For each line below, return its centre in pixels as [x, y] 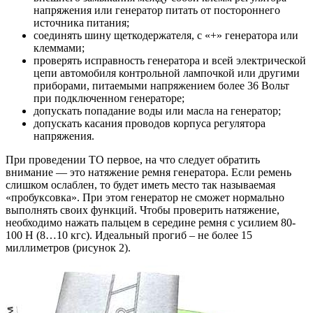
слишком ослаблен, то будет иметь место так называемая [140, 185]
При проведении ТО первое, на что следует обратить [133, 160]
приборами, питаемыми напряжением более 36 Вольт [161, 86]
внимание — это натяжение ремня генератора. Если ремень [148, 173]
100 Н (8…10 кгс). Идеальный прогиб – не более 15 [129, 235]
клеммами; [59, 48]
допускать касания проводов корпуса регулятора [150, 124]
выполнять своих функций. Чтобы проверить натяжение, [143, 210]
